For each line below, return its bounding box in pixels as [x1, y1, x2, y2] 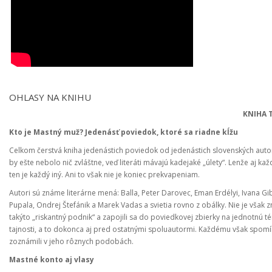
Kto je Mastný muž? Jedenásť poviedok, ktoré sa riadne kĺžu [9, 127, 238, 137]
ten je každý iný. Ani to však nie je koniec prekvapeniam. [9, 169, 200, 180]
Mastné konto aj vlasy [9, 254, 94, 265]
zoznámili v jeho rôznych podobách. [9, 236, 134, 246]
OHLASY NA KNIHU [9, 91, 91, 103]
